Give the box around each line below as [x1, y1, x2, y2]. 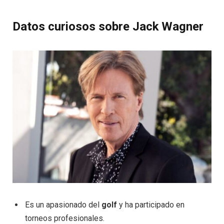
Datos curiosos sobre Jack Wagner [12, 19, 203, 34]
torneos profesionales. [25, 213, 104, 223]
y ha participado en [117, 199, 184, 209]
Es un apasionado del [25, 199, 101, 209]
